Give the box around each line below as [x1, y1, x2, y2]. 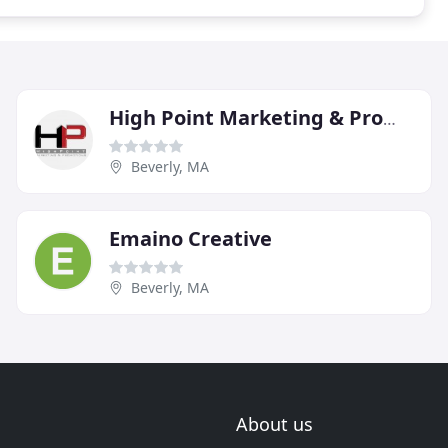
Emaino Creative [109, 224, 272, 252]
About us [236, 412, 313, 436]
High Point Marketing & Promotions [383, 107, 396, 130]
